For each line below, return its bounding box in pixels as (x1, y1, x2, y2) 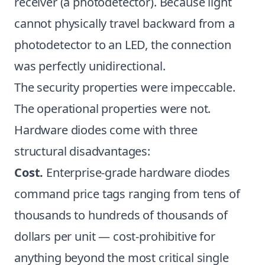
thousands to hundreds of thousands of (14, 207, 228, 223)
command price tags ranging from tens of (14, 186, 240, 202)
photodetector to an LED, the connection (14, 37, 231, 53)
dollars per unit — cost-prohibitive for (14, 228, 215, 244)
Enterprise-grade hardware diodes (43, 164, 230, 180)
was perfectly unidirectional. (14, 58, 166, 74)
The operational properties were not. (14, 101, 211, 117)
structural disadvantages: (14, 143, 150, 159)
